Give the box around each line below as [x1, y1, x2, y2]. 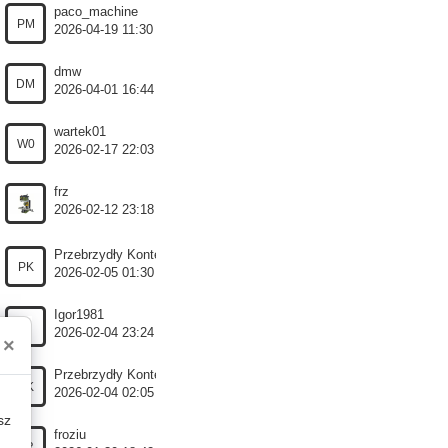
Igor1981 [54, 308, 105, 322]
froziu [54, 428, 87, 442]
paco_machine [54, 5, 139, 19]
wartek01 [54, 125, 107, 139]
